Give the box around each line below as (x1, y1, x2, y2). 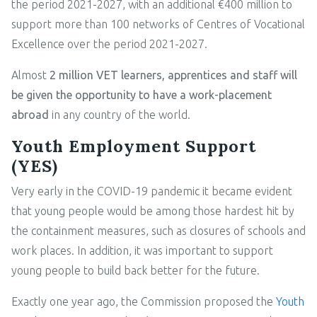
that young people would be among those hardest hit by (11, 204, 294, 217)
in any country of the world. (49, 108, 190, 121)
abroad (11, 108, 49, 121)
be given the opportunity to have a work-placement (11, 88, 272, 101)
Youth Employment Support (11, 134, 256, 156)
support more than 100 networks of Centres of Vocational (11, 17, 305, 30)
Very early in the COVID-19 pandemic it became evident (11, 184, 292, 197)
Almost (11, 68, 50, 81)
